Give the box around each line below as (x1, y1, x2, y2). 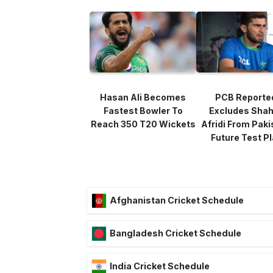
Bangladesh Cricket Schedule (110, 228, 241, 239)
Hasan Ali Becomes (100, 92, 186, 103)
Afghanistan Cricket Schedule (110, 195, 244, 206)
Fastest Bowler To (103, 105, 183, 116)
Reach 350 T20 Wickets (90, 119, 196, 130)
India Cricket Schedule (110, 261, 210, 272)
